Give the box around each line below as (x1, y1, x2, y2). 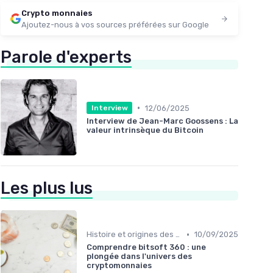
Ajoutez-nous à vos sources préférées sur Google (21, 19, 209, 29)
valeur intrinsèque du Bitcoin (87, 126, 204, 135)
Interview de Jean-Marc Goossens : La (87, 116, 238, 126)
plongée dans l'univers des (87, 252, 192, 261)
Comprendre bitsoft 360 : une (87, 243, 206, 252)
